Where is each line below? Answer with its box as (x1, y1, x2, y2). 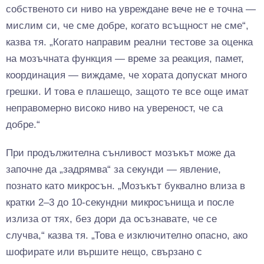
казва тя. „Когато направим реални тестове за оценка (6, 37, 253, 48)
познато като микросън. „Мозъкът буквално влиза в (6, 180, 245, 192)
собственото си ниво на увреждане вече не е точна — (6, 4, 256, 15)
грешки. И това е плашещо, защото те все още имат (6, 86, 249, 98)
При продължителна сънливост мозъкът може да (6, 147, 235, 159)
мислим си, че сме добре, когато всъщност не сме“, (6, 20, 249, 32)
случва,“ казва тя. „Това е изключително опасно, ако (6, 230, 247, 242)
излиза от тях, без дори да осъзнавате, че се (6, 213, 217, 225)
